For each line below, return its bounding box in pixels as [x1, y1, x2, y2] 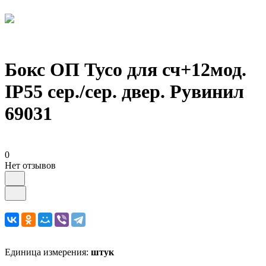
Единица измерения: [5, 246, 91, 257]
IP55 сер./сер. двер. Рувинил [5, 81, 244, 103]
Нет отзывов [5, 160, 56, 170]
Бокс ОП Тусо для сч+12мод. [5, 59, 246, 81]
